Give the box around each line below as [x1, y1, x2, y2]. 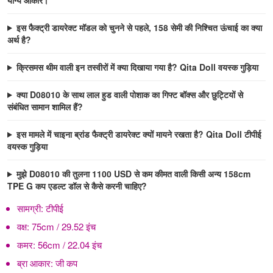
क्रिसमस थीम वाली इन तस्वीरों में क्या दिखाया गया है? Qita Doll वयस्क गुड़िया [16, 60, 258, 73]
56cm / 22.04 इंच [38, 238, 102, 251]
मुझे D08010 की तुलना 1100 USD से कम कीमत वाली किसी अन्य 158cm [16, 167, 250, 180]
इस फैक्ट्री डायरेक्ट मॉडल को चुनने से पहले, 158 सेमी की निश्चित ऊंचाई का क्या [16, 21, 262, 34]
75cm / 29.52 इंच [32, 219, 96, 233]
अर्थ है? [7, 33, 31, 46]
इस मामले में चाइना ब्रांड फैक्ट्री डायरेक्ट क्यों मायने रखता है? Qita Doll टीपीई [16, 127, 261, 140]
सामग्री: [17, 201, 46, 214]
